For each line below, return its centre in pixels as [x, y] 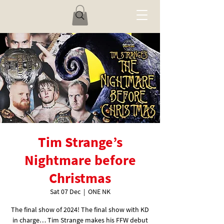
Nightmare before [80, 160]
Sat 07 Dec [65, 191]
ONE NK [99, 191]
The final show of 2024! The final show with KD [80, 209]
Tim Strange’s [80, 142]
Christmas [80, 178]
